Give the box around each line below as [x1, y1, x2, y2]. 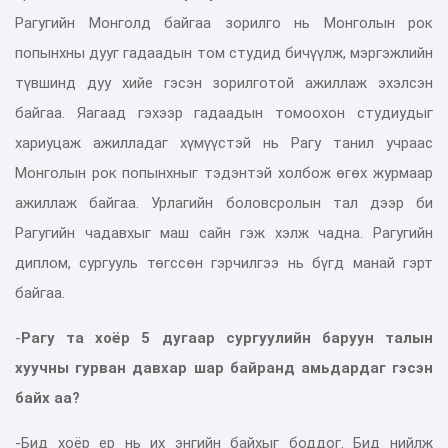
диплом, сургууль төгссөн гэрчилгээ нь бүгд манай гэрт [15, 253, 433, 272]
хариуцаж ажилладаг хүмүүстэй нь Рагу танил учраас [15, 133, 433, 152]
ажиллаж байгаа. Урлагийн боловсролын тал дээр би [15, 193, 433, 212]
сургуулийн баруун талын [225, 328, 434, 347]
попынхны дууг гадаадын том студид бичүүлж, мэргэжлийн [15, 43, 433, 62]
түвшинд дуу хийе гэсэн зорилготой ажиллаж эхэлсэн [15, 73, 433, 92]
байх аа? [15, 388, 80, 407]
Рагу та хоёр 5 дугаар [21, 328, 215, 347]
